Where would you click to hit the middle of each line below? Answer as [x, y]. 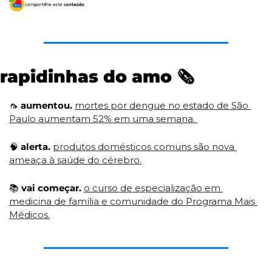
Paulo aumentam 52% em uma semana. [103, 119]
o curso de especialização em [152, 188]
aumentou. [46, 106]
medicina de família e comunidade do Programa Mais [132, 202]
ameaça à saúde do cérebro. [75, 160]
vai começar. [51, 188]
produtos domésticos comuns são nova [144, 147]
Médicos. [29, 215]
